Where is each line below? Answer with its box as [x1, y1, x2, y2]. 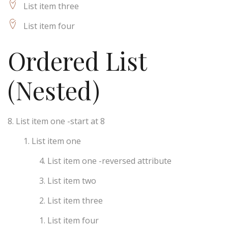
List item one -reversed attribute [47, 155, 172, 166]
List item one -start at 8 [16, 115, 105, 127]
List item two [47, 175, 97, 186]
